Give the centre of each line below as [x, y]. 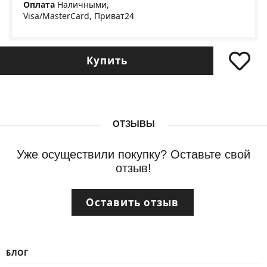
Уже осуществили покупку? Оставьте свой [133, 154]
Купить [107, 60]
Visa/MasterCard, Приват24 [79, 15]
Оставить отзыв [132, 202]
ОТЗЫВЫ [133, 123]
